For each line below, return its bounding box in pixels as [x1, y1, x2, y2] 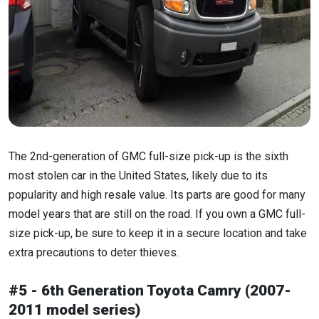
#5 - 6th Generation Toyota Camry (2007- [9, 281, 291, 299]
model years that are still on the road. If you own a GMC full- [9, 206, 305, 221]
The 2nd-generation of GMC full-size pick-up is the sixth [9, 149, 288, 163]
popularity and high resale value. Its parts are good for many [9, 187, 305, 202]
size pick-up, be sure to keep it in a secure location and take [9, 226, 307, 240]
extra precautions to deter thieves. [9, 245, 179, 259]
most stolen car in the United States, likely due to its [9, 168, 268, 182]
